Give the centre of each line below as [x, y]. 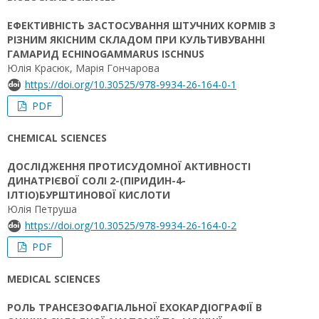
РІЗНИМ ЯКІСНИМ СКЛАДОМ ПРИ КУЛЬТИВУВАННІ [136, 40]
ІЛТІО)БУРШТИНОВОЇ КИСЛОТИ [89, 195]
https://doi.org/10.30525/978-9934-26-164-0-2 [131, 225]
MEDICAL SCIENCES [54, 279]
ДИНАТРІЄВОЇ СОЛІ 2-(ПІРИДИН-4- [96, 181]
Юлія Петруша [42, 209]
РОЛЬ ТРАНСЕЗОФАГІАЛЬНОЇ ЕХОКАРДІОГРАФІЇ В [135, 307]
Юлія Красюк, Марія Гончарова [83, 68]
